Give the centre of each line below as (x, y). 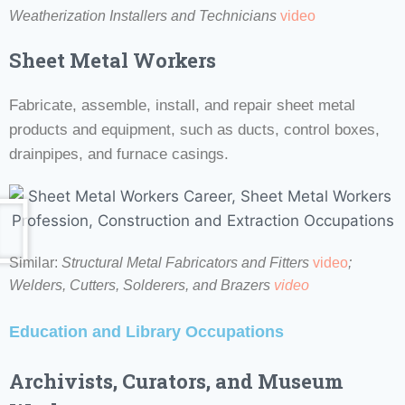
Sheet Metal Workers (113, 60)
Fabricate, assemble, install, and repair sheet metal (182, 105)
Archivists (61, 381)
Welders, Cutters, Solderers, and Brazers (141, 285)
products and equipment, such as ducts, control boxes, (194, 129)
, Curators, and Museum (228, 381)
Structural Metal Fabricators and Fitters (187, 262)
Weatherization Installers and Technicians (145, 15)
